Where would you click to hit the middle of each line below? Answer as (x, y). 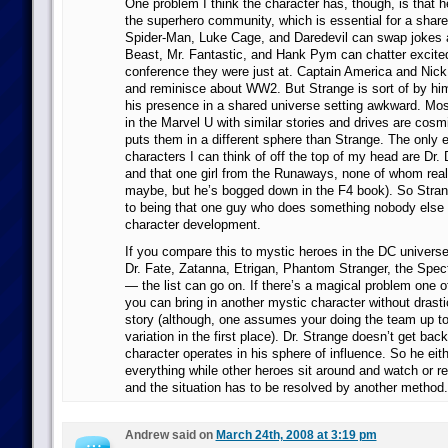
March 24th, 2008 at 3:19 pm (296, 435)
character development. (192, 224)
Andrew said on (170, 435)
